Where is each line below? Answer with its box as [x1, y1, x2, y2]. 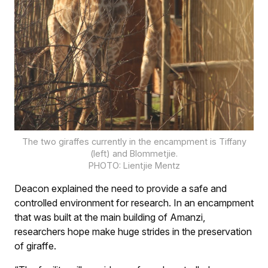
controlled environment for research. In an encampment [14, 196, 254, 209]
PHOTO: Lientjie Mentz [88, 160, 180, 170]
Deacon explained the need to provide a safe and [14, 182, 227, 194]
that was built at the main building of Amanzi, [14, 211, 205, 223]
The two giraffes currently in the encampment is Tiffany [22, 136, 246, 147]
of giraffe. [14, 239, 56, 252]
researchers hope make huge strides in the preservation [14, 225, 252, 237]
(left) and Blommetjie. [90, 148, 178, 159]
